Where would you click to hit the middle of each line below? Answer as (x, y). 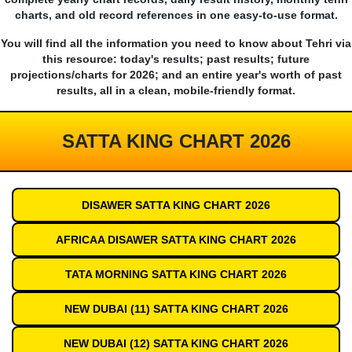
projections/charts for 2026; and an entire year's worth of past (176, 75)
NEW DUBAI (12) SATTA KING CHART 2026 (176, 344)
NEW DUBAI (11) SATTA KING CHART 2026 (176, 309)
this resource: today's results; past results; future (176, 59)
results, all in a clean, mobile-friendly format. (176, 91)
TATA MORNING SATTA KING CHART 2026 (176, 275)
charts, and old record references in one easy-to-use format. (176, 15)
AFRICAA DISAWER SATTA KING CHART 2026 (176, 240)
